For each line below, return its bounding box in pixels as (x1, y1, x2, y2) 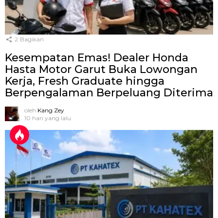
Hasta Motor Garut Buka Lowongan (5, 63, 198, 76)
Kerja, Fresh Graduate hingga (5, 74, 164, 88)
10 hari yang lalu (24, 114, 71, 122)
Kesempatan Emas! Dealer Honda (5, 51, 188, 65)
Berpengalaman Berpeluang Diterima (5, 86, 213, 100)
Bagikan (20, 35, 44, 43)
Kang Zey (37, 107, 64, 114)
